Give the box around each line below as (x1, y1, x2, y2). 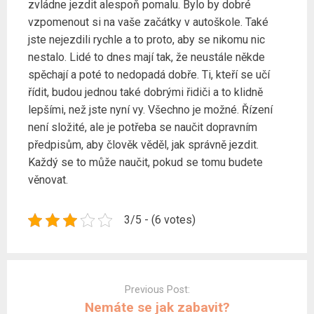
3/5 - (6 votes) (124, 213, 196, 227)
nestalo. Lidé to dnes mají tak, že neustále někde (28, 50, 265, 64)
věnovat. (28, 173, 68, 187)
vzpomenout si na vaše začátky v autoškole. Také (28, 15, 268, 29)
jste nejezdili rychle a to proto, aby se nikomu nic (28, 33, 265, 47)
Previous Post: (124, 283, 190, 296)
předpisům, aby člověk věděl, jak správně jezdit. (28, 138, 259, 152)
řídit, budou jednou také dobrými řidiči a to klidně (28, 86, 263, 100)
